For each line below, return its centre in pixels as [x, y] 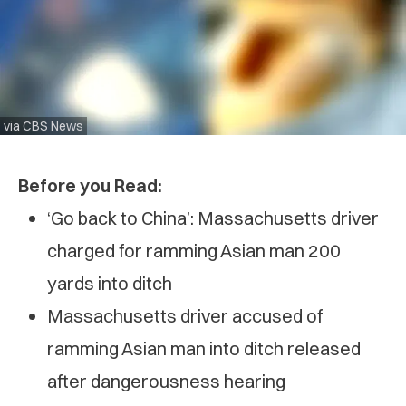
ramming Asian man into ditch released [204, 348]
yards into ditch [110, 283]
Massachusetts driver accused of [185, 315]
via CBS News [43, 126]
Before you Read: [90, 185]
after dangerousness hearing [166, 381]
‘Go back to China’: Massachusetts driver [213, 217]
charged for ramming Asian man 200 [194, 250]
